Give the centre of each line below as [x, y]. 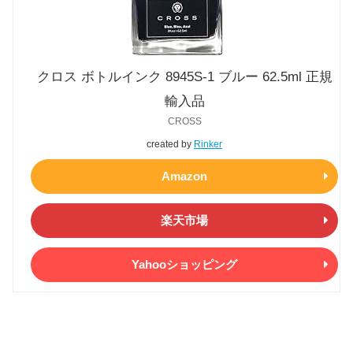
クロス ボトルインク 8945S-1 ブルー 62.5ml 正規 [184, 76]
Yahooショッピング [184, 265]
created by [170, 144]
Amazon [184, 176]
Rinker [208, 144]
